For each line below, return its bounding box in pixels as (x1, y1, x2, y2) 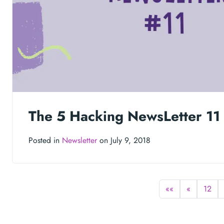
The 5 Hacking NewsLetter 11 (28, 106, 220, 127)
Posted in (28, 134, 62, 146)
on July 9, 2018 (97, 134, 150, 146)
